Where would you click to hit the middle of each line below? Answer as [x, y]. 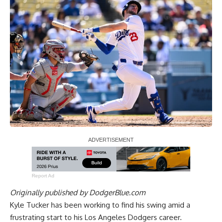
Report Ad [43, 175]
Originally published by [50, 192]
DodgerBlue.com [117, 192]
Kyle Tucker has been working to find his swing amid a [100, 205]
